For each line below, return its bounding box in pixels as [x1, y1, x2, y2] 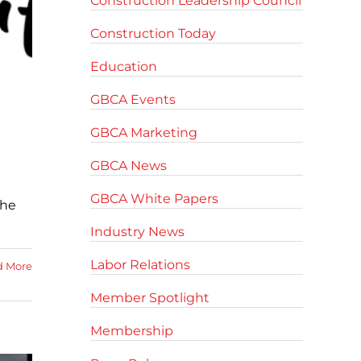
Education [90, 59, 157, 74]
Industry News [90, 224, 185, 239]
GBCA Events [90, 92, 176, 107]
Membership [90, 323, 173, 338]
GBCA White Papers [90, 191, 218, 206]
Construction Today [90, 26, 216, 41]
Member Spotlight [90, 290, 210, 305]
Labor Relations [90, 257, 190, 272]
